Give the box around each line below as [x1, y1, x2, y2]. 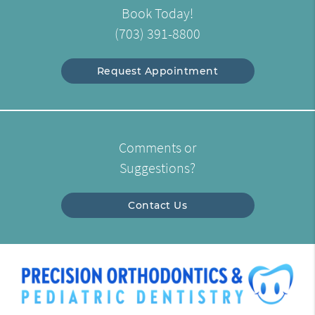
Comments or [119, 139, 196, 156]
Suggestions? [120, 159, 195, 176]
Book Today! [122, 4, 193, 22]
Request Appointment [96, 64, 219, 77]
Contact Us [128, 198, 187, 212]
